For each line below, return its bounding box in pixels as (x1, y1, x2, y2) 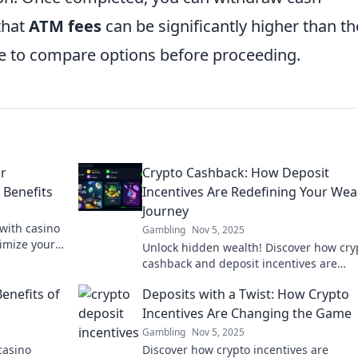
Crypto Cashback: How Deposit (142, 163, 329, 181)
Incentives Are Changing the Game (142, 304, 352, 322)
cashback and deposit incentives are (142, 255, 337, 271)
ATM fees (29, 14, 101, 37)
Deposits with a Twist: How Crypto (142, 284, 349, 303)
